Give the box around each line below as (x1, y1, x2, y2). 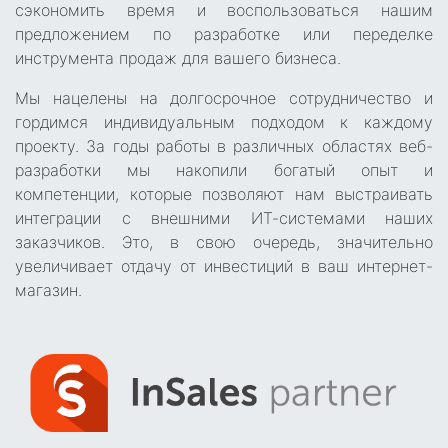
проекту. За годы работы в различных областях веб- (15, 136, 433, 157)
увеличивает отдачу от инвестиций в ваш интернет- (15, 256, 433, 277)
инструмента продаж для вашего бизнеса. (15, 48, 341, 69)
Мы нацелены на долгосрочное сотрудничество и (15, 88, 433, 109)
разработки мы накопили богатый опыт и (15, 160, 433, 181)
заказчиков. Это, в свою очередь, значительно (15, 232, 433, 253)
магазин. (15, 280, 82, 301)
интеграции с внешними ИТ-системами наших (15, 208, 433, 229)
